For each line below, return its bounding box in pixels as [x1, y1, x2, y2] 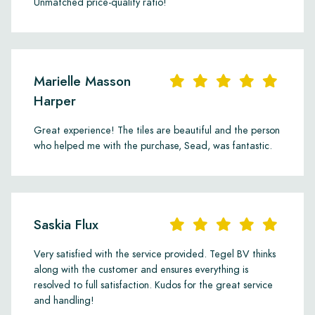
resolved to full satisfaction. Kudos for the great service [34, 277, 273, 292]
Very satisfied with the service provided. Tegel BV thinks [34, 246, 276, 261]
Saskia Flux [34, 214, 98, 234]
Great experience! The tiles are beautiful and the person [34, 122, 280, 137]
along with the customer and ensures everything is [34, 262, 248, 276]
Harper [34, 91, 76, 110]
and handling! [34, 292, 94, 307]
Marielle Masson [34, 71, 131, 91]
